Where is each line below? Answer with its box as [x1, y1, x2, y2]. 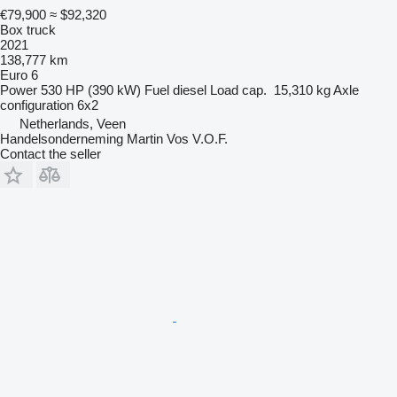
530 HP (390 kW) [41, 82, 141, 97]
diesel [173, 82, 206, 97]
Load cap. [210, 82, 267, 97]
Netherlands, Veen [19, 115, 126, 131]
